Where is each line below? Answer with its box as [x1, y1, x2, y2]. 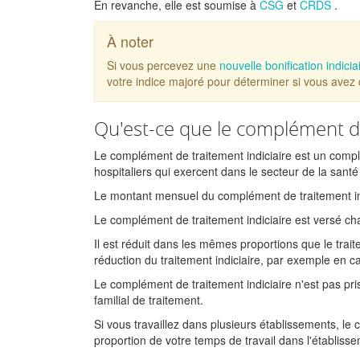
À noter [107, 31, 153, 51]
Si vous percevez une [107, 57, 216, 73]
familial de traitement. [94, 292, 203, 308]
